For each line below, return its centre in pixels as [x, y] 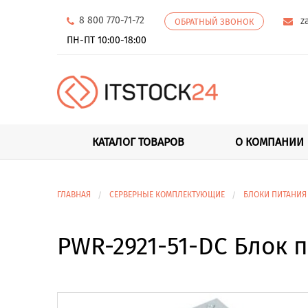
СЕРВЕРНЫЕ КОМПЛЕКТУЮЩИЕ [167, 194]
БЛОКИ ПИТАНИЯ [275, 194]
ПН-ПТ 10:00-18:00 [106, 40]
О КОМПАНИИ [269, 142]
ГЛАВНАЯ [74, 194]
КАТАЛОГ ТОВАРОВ [138, 142]
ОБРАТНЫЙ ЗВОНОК [214, 21]
